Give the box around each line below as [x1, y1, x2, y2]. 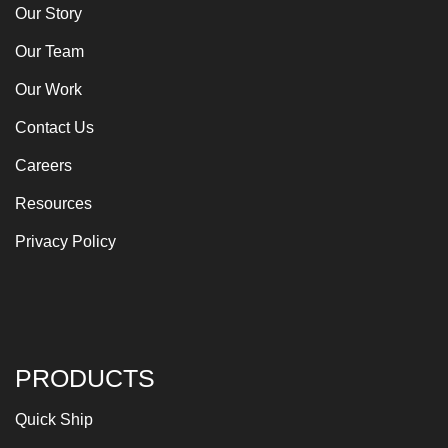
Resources [15, 194, 92, 212]
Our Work [15, 80, 82, 98]
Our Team [15, 42, 84, 60]
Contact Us [15, 118, 94, 136]
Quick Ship [15, 410, 93, 428]
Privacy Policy [15, 232, 116, 250]
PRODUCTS [15, 363, 155, 392]
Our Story [15, 4, 82, 22]
